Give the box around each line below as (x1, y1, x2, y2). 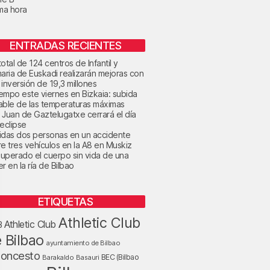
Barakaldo (42, 253, 74, 262)
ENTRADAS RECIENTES (10, 39, 121, 52)
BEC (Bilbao (101, 252, 139, 262)
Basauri (75, 253, 99, 262)
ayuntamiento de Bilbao (46, 238, 120, 247)
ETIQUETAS (37, 195, 93, 208)
